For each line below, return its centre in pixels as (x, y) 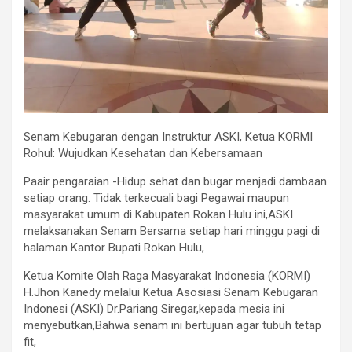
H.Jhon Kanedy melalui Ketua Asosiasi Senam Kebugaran (171, 292)
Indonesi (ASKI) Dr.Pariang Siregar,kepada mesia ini (154, 308)
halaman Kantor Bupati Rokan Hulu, (114, 247)
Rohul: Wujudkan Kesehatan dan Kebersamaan (143, 153)
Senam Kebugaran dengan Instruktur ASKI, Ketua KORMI (168, 136)
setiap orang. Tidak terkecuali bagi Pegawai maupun (156, 198)
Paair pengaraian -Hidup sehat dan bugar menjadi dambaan (175, 181)
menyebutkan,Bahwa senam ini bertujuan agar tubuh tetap (172, 325)
